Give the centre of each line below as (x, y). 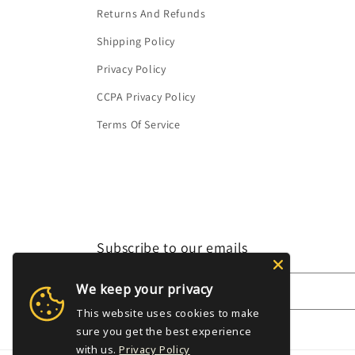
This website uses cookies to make (168, 313)
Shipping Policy (136, 41)
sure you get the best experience (164, 331)
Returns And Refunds (151, 13)
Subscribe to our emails (172, 248)
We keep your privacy (145, 289)
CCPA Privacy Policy (146, 97)
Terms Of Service (139, 124)
